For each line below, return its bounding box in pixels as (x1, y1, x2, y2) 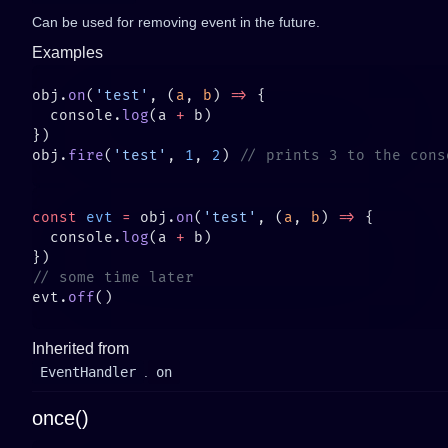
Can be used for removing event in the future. (32, 14, 320, 30)
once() (32, 407, 89, 429)
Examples (32, 44, 103, 61)
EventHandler (40, 364, 136, 380)
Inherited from (32, 340, 129, 357)
